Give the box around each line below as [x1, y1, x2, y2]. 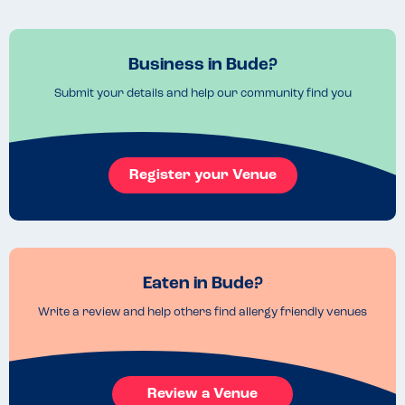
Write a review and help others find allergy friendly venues [38, 306, 367, 318]
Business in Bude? [127, 56, 278, 74]
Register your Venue [128, 167, 277, 183]
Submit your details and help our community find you [53, 87, 352, 99]
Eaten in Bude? [142, 275, 263, 293]
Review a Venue [147, 386, 258, 401]
